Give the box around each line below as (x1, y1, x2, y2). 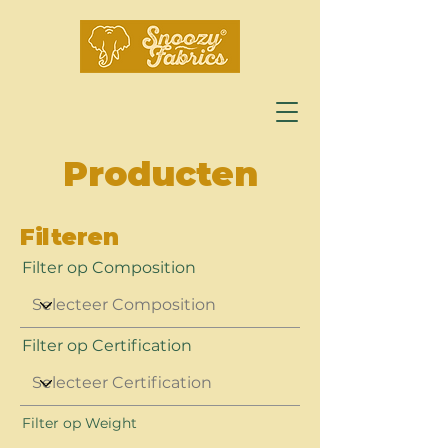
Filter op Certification (22, 336, 192, 355)
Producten (62, 153, 258, 195)
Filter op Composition (22, 258, 196, 277)
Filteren (20, 223, 119, 251)
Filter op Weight (22, 414, 137, 432)
